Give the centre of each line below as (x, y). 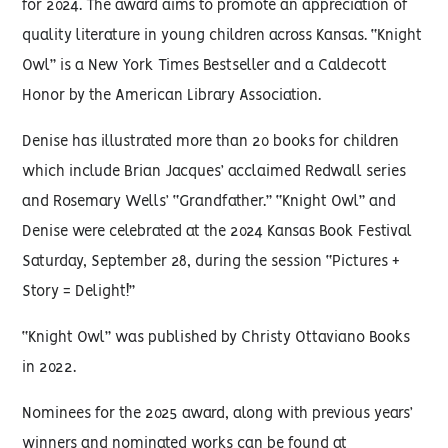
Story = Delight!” (79, 292)
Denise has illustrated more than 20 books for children (211, 142)
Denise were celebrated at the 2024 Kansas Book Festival (217, 232)
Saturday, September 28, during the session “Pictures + (211, 262)
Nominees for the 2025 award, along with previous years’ (218, 414)
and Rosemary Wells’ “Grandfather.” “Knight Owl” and (209, 202)
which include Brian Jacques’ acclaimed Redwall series (214, 172)
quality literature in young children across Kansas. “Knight (222, 36)
